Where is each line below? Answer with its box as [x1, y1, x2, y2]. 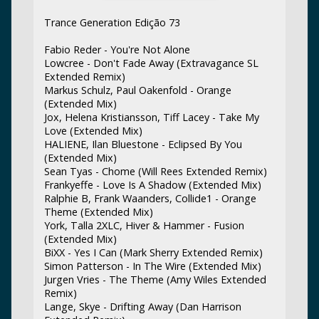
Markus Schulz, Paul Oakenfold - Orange [43, 83, 231, 98]
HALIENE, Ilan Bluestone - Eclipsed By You [43, 137, 242, 152]
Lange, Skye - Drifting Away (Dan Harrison [43, 300, 241, 314]
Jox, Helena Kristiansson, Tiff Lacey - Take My [43, 110, 259, 125]
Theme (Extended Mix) [43, 205, 153, 219]
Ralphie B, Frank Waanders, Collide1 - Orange [43, 192, 256, 206]
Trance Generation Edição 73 [43, 16, 180, 30]
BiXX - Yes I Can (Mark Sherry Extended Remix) [43, 246, 263, 260]
